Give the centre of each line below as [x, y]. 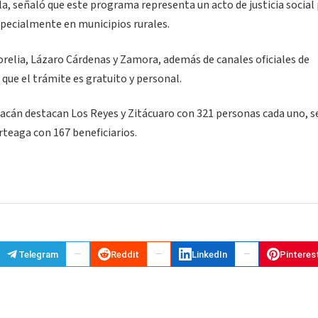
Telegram [38, 254]
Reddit [125, 254]
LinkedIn [209, 254]
